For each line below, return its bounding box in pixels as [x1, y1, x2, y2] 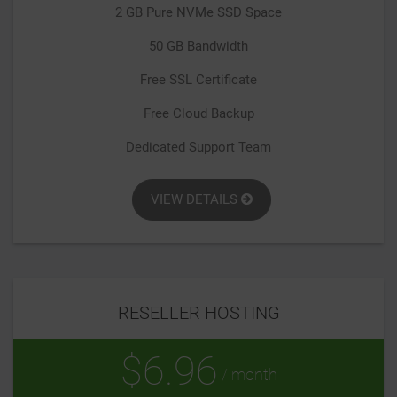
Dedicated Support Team [126, 139, 271, 156]
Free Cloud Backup [143, 105, 254, 122]
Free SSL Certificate [140, 72, 257, 89]
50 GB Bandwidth [149, 38, 248, 55]
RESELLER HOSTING [117, 302, 280, 324]
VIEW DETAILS [150, 191, 241, 208]
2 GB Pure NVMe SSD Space [115, 4, 282, 21]
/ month [217, 364, 277, 384]
